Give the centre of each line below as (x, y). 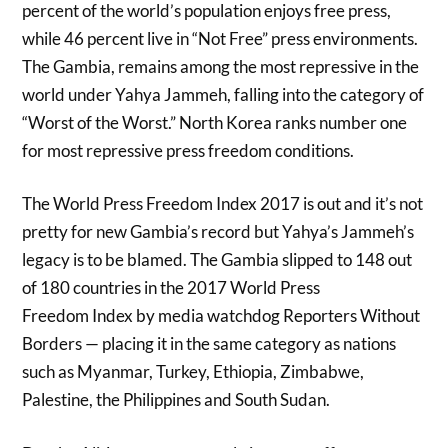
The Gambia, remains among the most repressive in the (221, 66)
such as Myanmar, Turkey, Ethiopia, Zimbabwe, (193, 372)
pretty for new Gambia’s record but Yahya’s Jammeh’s (218, 232)
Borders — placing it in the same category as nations (209, 344)
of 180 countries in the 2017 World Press (171, 288)
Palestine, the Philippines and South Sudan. (176, 400)
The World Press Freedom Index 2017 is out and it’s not (223, 204)
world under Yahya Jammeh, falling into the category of (223, 94)
